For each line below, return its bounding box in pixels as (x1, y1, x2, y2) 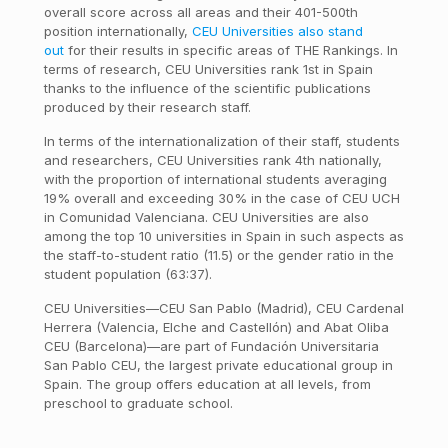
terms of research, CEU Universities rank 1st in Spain (43, 61, 373, 77)
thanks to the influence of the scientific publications (43, 80, 371, 96)
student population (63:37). (43, 266, 212, 282)
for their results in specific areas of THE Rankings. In (63, 42, 398, 58)
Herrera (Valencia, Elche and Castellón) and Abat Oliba (43, 319, 389, 335)
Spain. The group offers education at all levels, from (43, 376, 371, 392)
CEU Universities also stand (191, 23, 363, 39)
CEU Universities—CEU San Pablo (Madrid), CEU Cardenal (43, 300, 404, 316)
